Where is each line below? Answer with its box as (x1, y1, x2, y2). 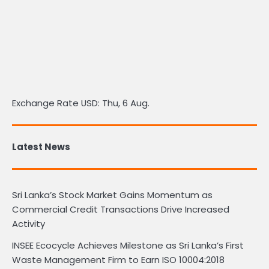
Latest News (12, 141, 70, 154)
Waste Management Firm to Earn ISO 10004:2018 (12, 253, 225, 267)
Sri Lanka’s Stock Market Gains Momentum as (12, 189, 213, 202)
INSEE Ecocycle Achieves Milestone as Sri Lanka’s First (12, 239, 244, 252)
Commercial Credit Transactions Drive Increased (12, 203, 229, 216)
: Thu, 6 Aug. (98, 97, 150, 110)
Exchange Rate (12, 97, 81, 110)
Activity (12, 217, 45, 231)
